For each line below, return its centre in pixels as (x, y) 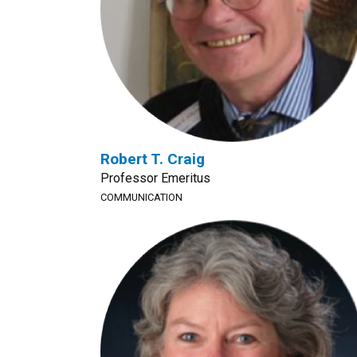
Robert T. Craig (153, 159)
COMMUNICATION (141, 197)
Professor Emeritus (155, 178)
